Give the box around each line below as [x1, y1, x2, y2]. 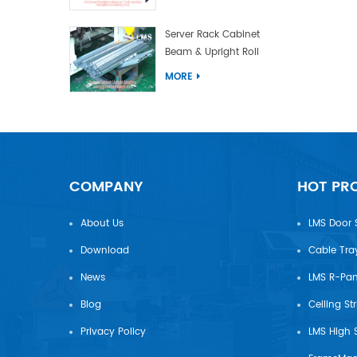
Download [80, 242, 129, 258]
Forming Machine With [164, 62, 273, 78]
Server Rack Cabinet [164, 27, 260, 43]
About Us [80, 215, 124, 231]
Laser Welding [164, 80, 231, 96]
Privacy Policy [80, 324, 146, 339]
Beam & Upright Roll [164, 45, 259, 61]
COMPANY [69, 175, 143, 198]
